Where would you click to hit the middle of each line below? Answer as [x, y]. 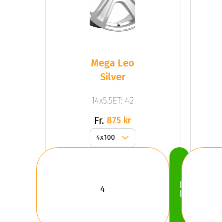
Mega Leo [113, 63]
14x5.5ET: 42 [113, 100]
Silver [112, 77]
